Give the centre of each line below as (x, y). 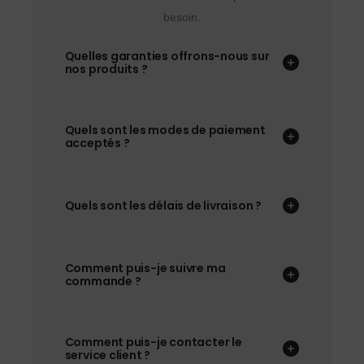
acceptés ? (97, 143)
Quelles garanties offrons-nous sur (167, 56)
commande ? (103, 282)
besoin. (182, 17)
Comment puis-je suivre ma (145, 269)
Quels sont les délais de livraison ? (163, 206)
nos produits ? (106, 69)
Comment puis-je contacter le (153, 342)
